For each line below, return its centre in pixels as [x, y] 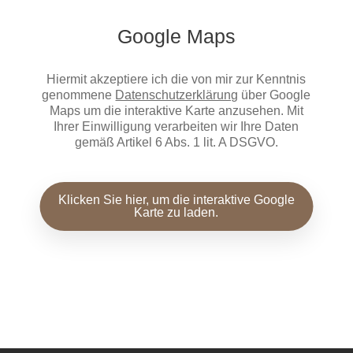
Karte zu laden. [176, 212]
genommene [79, 95]
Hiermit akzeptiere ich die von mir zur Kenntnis [176, 79]
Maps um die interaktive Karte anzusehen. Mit [176, 110]
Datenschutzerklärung [177, 95]
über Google [275, 95]
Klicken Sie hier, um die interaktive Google [176, 199]
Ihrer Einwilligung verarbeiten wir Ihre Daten [176, 126]
